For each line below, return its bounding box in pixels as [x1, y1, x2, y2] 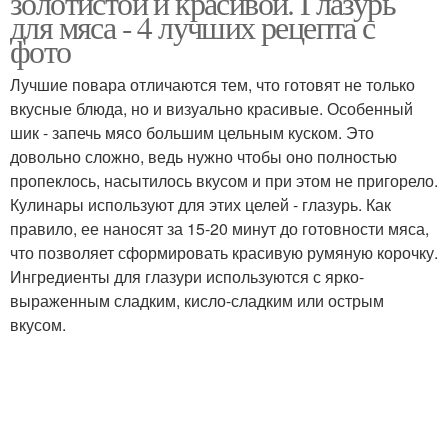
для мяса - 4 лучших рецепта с [10, 5, 375, 48]
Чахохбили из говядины [30, 79, 204, 99]
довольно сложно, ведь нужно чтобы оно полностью [10, 145, 397, 168]
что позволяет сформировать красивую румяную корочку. [10, 241, 438, 264]
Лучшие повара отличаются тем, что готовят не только [10, 73, 415, 96]
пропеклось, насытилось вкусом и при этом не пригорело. [10, 169, 438, 192]
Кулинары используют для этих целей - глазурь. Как [10, 193, 391, 216]
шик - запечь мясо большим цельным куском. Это [10, 121, 374, 144]
